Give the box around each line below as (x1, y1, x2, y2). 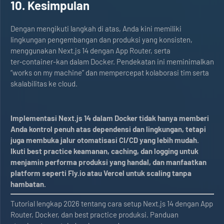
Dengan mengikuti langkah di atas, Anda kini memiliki (10, 24, 181, 33)
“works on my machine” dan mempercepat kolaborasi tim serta (10, 68, 209, 77)
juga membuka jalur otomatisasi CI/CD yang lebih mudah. (10, 135, 199, 144)
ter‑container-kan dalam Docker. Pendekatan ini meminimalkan (10, 57, 214, 66)
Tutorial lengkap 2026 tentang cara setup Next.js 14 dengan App (10, 199, 213, 208)
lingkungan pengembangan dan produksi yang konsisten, (10, 35, 192, 44)
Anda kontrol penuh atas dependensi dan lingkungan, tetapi (10, 124, 206, 133)
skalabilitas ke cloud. (10, 79, 77, 88)
